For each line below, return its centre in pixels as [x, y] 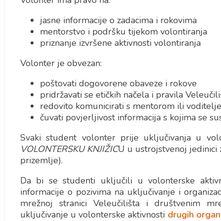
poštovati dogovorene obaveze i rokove [118, 83]
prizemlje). [41, 160]
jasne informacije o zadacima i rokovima [118, 20]
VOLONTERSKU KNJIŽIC [69, 149]
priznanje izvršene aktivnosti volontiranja [120, 43]
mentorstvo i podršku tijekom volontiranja [123, 32]
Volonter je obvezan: [61, 63]
